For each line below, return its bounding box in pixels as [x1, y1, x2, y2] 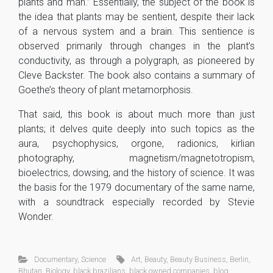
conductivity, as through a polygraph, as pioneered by [18, 54, 255, 66]
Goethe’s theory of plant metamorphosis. [18, 83, 193, 96]
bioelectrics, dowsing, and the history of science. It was [18, 166, 255, 179]
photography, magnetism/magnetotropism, [18, 152, 255, 164]
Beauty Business [170, 254, 227, 264]
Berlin [230, 254, 249, 264]
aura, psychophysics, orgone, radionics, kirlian [18, 137, 255, 149]
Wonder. [18, 210, 54, 222]
